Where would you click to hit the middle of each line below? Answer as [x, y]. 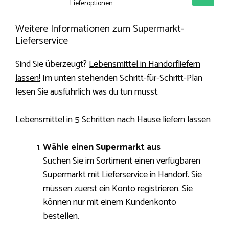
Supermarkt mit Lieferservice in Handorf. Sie [122, 175]
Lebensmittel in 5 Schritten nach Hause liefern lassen [113, 120]
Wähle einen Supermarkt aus [102, 147]
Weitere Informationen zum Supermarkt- [100, 29]
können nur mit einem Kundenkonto [110, 203]
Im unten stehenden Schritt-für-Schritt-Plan [121, 78]
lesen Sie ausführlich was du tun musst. [87, 92]
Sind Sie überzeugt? [52, 65]
